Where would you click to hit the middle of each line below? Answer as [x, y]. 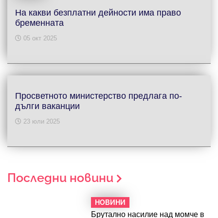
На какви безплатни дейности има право [98, 12]
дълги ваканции [47, 106]
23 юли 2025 [41, 121]
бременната [39, 23]
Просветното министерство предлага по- [99, 96]
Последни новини [62, 177]
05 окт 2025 [39, 38]
